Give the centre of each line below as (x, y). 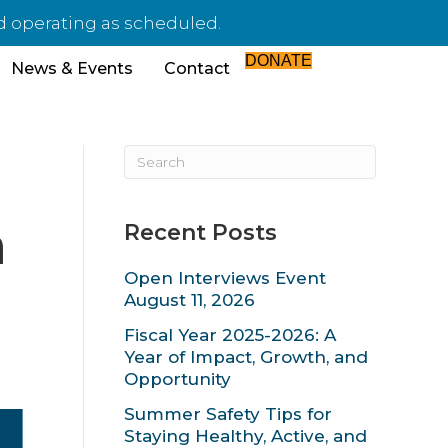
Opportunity (177, 379)
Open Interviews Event (224, 278)
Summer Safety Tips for (227, 414)
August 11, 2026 (189, 300)
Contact (197, 68)
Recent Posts (200, 232)
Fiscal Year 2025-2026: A (229, 335)
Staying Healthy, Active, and (245, 436)
